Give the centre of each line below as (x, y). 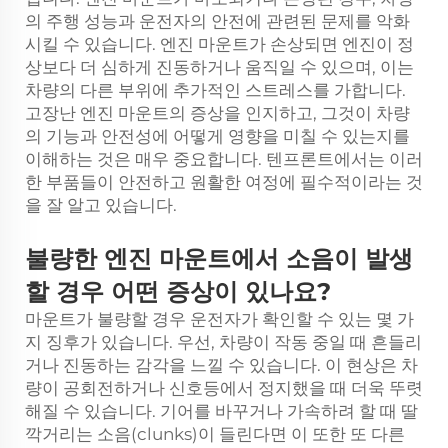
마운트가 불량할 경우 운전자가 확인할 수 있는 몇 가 (219, 319)
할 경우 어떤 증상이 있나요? (181, 291)
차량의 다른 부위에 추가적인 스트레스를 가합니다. (215, 90)
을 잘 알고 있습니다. (101, 205)
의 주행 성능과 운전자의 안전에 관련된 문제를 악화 (217, 21)
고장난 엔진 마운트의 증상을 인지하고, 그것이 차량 (217, 113)
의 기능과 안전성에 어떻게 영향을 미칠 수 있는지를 (217, 136)
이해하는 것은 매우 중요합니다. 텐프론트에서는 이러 (224, 159)
